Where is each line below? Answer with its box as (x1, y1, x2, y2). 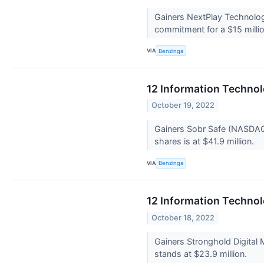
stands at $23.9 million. (154, 248, 249, 259)
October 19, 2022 (151, 101, 215, 110)
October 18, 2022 (151, 213, 215, 222)
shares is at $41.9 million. (154, 136, 256, 147)
